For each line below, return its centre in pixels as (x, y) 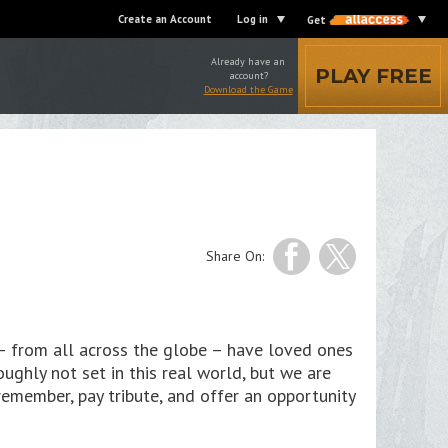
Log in (252, 19)
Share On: (235, 256)
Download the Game (248, 89)
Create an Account (165, 19)
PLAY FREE (373, 76)
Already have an (248, 61)
